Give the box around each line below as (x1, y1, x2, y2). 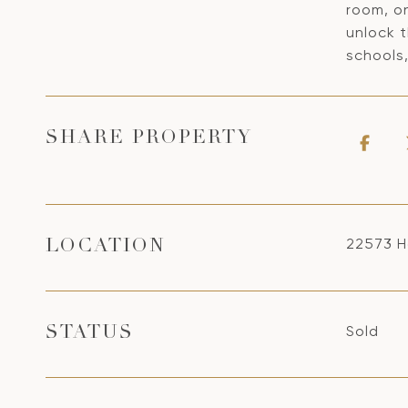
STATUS (46, 324, 134, 343)
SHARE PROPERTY (46, 129, 252, 148)
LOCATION (46, 238, 166, 257)
